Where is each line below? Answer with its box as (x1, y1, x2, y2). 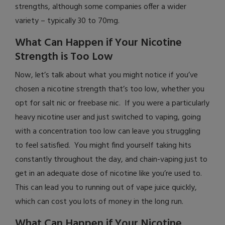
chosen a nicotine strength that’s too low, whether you (15, 83, 204, 96)
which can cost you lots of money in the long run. (15, 195, 183, 209)
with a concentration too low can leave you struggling (15, 125, 200, 139)
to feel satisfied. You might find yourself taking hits (15, 139, 191, 153)
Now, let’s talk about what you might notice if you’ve (15, 69, 198, 82)
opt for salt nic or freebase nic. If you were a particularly (15, 97, 209, 110)
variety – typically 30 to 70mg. (15, 15, 120, 28)
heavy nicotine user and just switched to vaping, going (15, 111, 201, 125)
